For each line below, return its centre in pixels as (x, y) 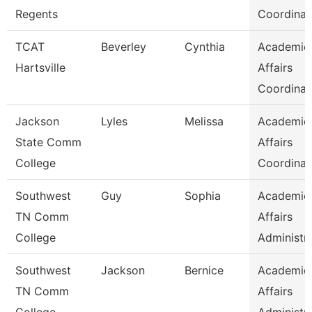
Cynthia (205, 47)
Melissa (204, 121)
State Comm (48, 142)
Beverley (124, 47)
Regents (37, 14)
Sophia (203, 196)
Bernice (204, 270)
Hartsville (40, 68)
